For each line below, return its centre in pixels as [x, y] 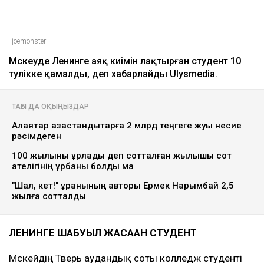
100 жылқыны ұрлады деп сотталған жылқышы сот [122, 156]
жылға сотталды [49, 197]
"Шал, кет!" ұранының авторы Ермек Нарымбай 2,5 [123, 186]
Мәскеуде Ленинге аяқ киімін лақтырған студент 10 [125, 61]
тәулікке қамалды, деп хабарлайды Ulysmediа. [113, 74]
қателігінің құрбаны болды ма [73, 166]
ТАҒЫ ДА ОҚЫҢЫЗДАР [50, 107]
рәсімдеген [37, 136]
